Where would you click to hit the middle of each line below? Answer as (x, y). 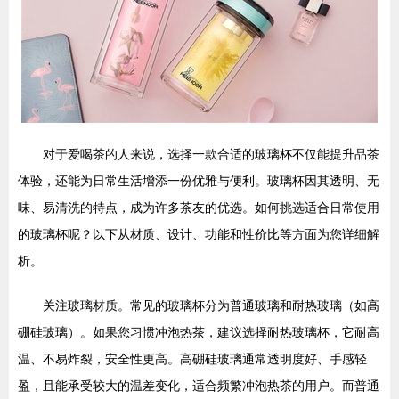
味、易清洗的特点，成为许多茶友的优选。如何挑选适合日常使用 (199, 208)
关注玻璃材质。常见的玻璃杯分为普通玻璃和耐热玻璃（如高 (211, 305)
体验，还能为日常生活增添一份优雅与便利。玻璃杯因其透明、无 (199, 181)
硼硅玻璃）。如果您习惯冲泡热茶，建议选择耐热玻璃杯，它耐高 (199, 332)
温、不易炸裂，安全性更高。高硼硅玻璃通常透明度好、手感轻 (192, 359)
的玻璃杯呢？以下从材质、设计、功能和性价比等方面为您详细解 (199, 234)
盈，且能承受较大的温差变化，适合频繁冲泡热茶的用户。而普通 (199, 386)
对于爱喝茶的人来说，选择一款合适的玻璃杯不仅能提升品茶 (211, 154)
